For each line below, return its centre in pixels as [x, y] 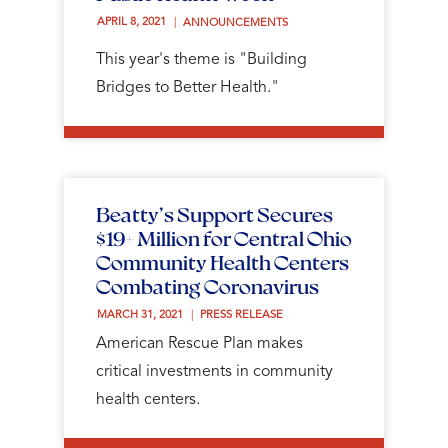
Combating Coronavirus [207, 285]
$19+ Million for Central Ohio [224, 237]
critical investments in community [214, 371]
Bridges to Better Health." [187, 87]
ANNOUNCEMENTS [235, 23]
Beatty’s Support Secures [214, 213]
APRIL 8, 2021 [133, 22]
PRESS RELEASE [241, 315]
